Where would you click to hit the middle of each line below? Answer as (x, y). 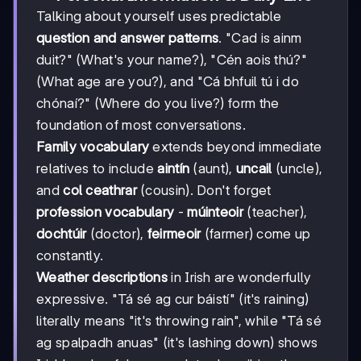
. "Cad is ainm (260, 38)
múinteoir (215, 212)
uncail (254, 169)
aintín (174, 169)
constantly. (70, 256)
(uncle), (297, 169)
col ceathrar (100, 191)
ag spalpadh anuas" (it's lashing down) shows (177, 343)
